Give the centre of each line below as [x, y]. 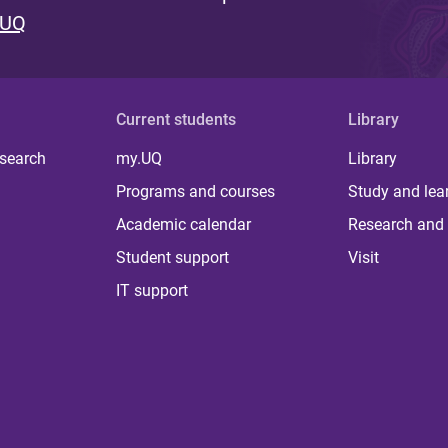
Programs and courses [196, 192]
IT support [152, 291]
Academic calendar [184, 225]
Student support [173, 258]
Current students [176, 120]
